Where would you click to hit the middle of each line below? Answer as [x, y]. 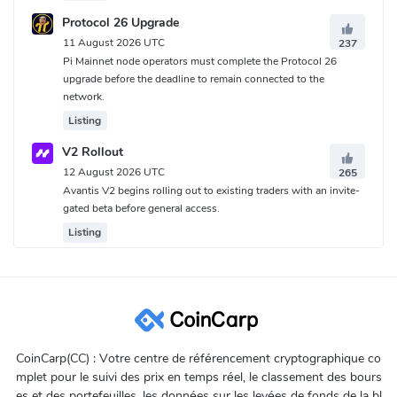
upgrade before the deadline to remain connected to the [194, 78]
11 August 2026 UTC [114, 42]
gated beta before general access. [141, 209]
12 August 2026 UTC [114, 171]
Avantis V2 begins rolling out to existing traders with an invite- [211, 191]
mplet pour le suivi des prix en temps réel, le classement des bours [198, 378]
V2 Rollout [93, 152]
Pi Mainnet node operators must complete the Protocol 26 [200, 61]
